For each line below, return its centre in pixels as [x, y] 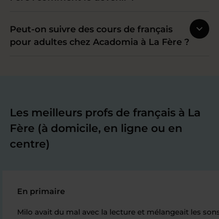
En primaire [41, 191]
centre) [30, 144]
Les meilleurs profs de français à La [105, 112]
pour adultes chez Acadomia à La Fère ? [99, 42]
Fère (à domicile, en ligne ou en [96, 128]
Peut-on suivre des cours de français [91, 29]
